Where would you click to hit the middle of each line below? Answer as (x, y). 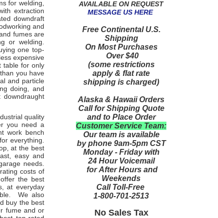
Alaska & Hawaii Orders (121, 99)
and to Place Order (121, 117)
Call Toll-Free (121, 187)
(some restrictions (121, 64)
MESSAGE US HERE (120, 12)
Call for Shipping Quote (121, 108)
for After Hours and (121, 169)
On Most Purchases (121, 47)
